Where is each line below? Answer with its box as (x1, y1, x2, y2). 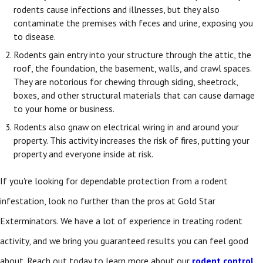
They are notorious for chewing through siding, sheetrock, (14, 75, 238, 87)
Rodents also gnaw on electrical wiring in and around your (14, 120, 240, 133)
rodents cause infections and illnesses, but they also (14, 4, 220, 16)
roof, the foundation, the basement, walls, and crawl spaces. (14, 62, 252, 74)
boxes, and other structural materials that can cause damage (14, 89, 255, 101)
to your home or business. (14, 102, 115, 114)
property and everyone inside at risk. (14, 147, 154, 160)
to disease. (14, 31, 56, 43)
